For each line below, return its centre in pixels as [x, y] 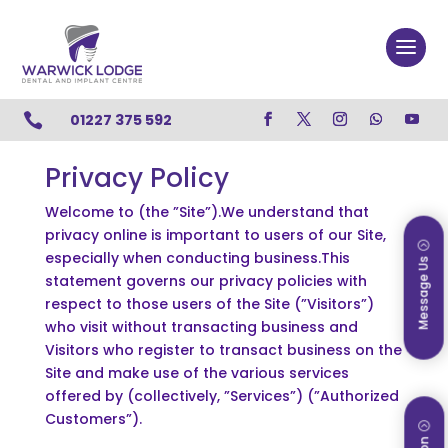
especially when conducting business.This [197, 257]
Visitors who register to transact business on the [223, 349]
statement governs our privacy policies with [205, 280]
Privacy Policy [136, 177]
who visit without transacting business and [201, 326]
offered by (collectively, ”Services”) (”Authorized [221, 395]
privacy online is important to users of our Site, [215, 234]
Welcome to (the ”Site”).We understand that [206, 211]
